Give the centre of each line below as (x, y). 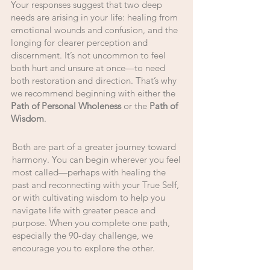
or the (135, 106)
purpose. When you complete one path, (91, 223)
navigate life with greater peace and (84, 210)
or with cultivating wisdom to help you (89, 197)
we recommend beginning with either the (93, 93)
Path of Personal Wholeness (66, 106)
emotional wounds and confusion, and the (94, 30)
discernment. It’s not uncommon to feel (88, 55)
